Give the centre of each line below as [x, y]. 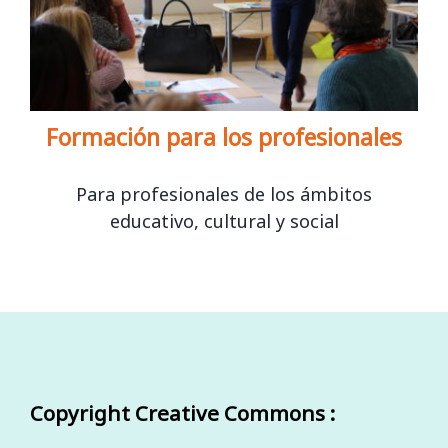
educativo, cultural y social [224, 220]
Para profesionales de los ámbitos [224, 193]
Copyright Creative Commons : [182, 413]
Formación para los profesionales [224, 136]
